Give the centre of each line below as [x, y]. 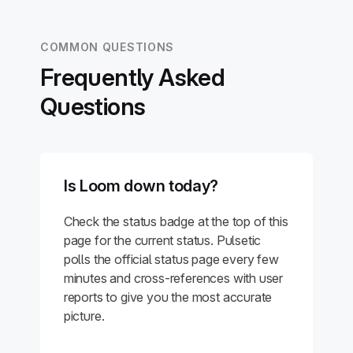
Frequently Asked [132, 77]
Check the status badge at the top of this [176, 221]
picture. [84, 316]
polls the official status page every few [171, 259]
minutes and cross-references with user [173, 278]
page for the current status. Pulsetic [162, 240]
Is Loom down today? [141, 186]
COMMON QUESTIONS [107, 47]
